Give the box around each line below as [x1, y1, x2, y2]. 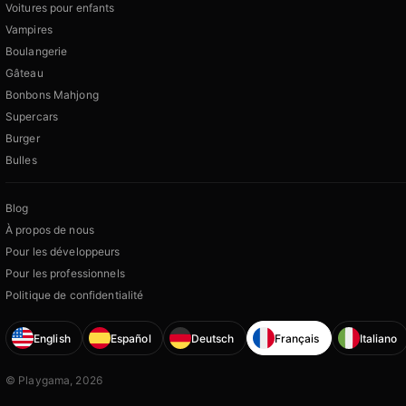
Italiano [359, 331, 398, 345]
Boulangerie [5, 44, 68, 59]
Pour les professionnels [5, 266, 125, 281]
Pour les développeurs [5, 245, 121, 259]
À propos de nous [5, 223, 94, 237]
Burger [5, 131, 40, 146]
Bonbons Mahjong [5, 88, 99, 102]
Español [110, 331, 151, 345]
